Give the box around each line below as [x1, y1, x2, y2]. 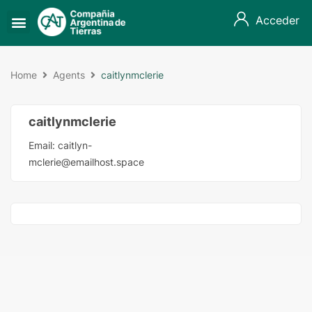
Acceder [256, 13, 299, 27]
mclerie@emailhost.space [29, 155, 144, 168]
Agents [53, 69, 85, 81]
